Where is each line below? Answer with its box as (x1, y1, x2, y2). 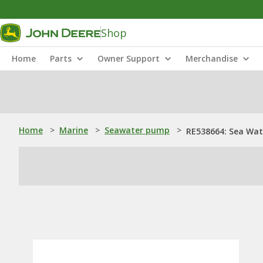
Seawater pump (104, 124, 170, 136)
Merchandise (186, 53, 238, 64)
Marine (59, 124, 88, 136)
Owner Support (97, 53, 160, 64)
